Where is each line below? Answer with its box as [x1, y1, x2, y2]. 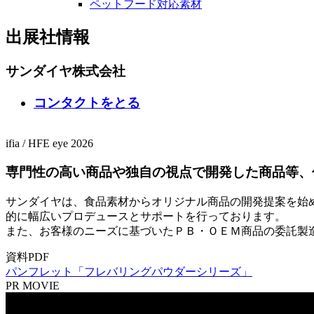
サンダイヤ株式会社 [6, 63, 125, 78]
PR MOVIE [6, 279, 60, 292]
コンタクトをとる [34, 95, 140, 110]
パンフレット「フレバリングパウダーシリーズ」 [6, 265, 252, 278]
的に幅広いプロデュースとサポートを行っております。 [6, 210, 286, 222]
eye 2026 [53, 137, 93, 150]
